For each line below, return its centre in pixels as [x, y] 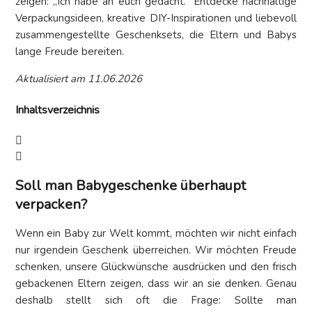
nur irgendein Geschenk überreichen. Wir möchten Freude [156, 250]
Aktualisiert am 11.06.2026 [79, 79]
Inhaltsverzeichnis [57, 110]
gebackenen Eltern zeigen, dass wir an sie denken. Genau [156, 284]
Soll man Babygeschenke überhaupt [131, 185]
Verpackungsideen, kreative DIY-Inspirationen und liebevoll [156, 18]
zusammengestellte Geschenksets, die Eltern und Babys [156, 35]
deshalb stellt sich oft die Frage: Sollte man [156, 301]
